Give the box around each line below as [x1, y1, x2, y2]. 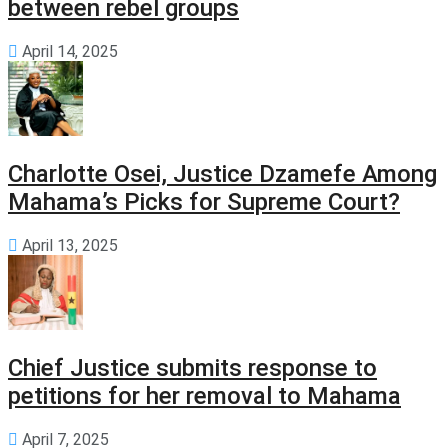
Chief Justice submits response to [8, 353, 377, 382]
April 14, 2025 [18, 42, 118, 62]
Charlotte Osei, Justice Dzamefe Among [8, 160, 437, 189]
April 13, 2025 [18, 235, 118, 255]
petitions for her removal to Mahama [8, 381, 401, 410]
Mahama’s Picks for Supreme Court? [8, 188, 400, 217]
